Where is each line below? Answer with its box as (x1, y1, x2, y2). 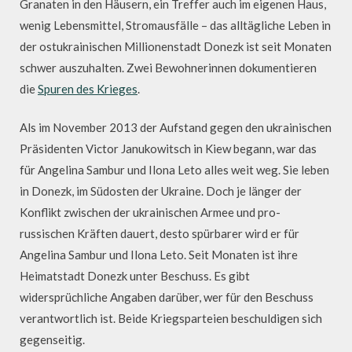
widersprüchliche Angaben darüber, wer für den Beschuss (20, 290, 313, 304)
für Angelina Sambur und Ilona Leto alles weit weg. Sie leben (20, 163, 329, 177)
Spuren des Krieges (38, 81, 137, 96)
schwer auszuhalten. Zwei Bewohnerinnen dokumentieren (20, 60, 317, 75)
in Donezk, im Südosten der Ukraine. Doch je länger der (20, 184, 302, 198)
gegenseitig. (20, 332, 85, 346)
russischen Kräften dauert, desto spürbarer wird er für (20, 226, 299, 240)
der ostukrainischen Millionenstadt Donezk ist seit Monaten (20, 38, 332, 53)
